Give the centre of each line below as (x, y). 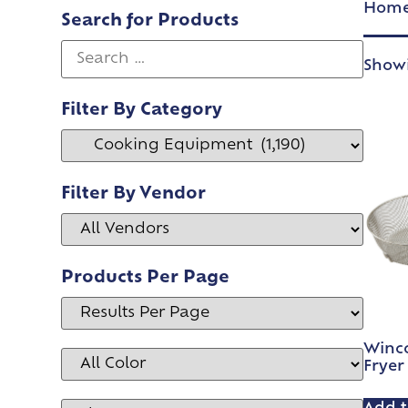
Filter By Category (142, 111)
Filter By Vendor (134, 195)
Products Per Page (146, 279)
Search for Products (150, 22)
